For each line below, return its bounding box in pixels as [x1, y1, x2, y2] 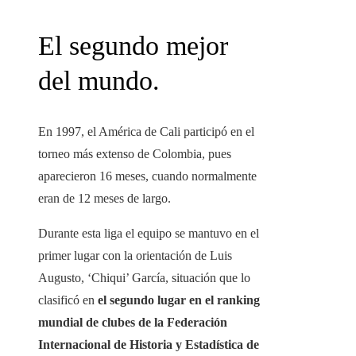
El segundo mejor [38, 31, 228, 61]
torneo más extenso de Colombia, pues [38, 147, 231, 161]
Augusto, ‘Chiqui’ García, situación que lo [38, 271, 250, 285]
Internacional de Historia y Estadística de [38, 338, 259, 352]
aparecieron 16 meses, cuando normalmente [38, 169, 257, 184]
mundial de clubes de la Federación [38, 315, 227, 330]
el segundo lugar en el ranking [98, 293, 260, 308]
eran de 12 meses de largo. [38, 192, 171, 206]
